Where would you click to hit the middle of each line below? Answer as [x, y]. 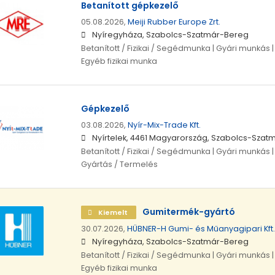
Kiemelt [113, 213]
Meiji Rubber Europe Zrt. [174, 22]
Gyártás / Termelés [119, 165]
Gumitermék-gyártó [188, 212]
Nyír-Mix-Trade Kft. [164, 125]
